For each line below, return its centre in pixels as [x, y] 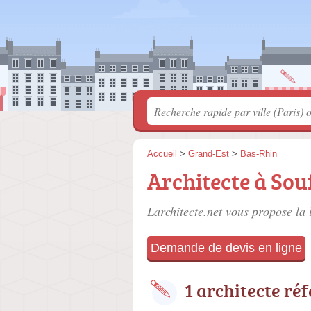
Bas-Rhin [259, 154]
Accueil [162, 154]
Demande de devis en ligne [226, 248]
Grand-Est [209, 154]
